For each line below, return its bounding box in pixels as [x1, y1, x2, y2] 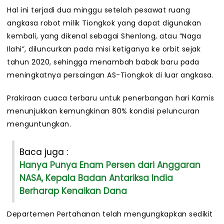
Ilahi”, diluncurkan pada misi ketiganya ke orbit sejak [7, 44, 200, 54]
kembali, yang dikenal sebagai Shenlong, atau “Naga [7, 31, 201, 41]
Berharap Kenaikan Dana [19, 185, 127, 197]
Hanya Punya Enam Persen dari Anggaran [19, 159, 200, 171]
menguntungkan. [7, 119, 71, 129]
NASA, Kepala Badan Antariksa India [19, 172, 173, 184]
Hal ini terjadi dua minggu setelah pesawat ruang [7, 5, 190, 15]
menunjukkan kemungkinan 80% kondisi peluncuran [7, 106, 199, 116]
